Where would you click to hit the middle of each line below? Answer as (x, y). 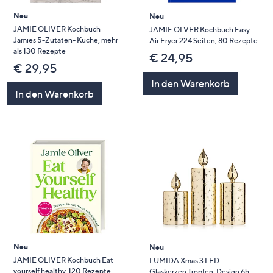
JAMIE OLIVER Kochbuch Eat (63, 260)
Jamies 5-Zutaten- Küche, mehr (66, 40)
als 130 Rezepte (39, 51)
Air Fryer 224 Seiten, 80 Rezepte (203, 40)
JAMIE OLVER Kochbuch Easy (199, 29)
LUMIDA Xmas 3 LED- (186, 260)
